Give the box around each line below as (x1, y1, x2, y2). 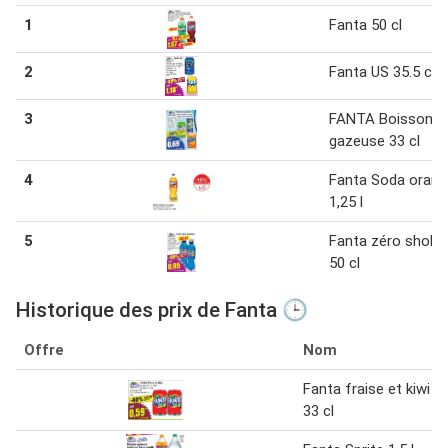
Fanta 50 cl (329, 16, 402, 35)
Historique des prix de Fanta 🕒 (16, 298, 308, 323)
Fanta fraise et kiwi (303, 380, 430, 399)
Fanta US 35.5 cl (329, 63, 435, 82)
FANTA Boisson (329, 110, 433, 129)
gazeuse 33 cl (329, 132, 420, 151)
